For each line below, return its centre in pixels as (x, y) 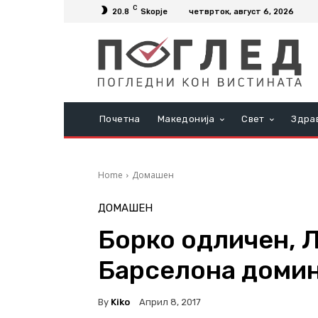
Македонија (186, 119)
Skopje (154, 11)
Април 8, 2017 (170, 302)
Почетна (120, 119)
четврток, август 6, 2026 (241, 11)
